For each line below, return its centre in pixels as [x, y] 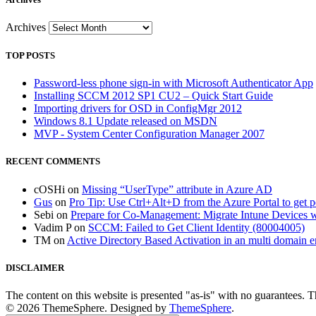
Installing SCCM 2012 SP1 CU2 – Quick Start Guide [153, 96]
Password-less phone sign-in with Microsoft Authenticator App [174, 83]
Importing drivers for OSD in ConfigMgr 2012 [138, 109]
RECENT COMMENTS [53, 162]
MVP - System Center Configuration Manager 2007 [149, 134]
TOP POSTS [30, 56]
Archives [26, 27]
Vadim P [53, 227]
